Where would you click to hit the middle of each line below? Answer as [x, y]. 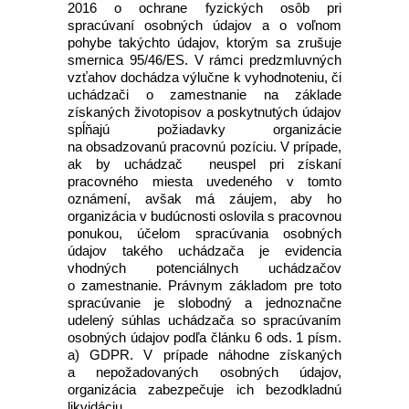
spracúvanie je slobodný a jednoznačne [204, 303]
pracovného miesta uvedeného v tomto [204, 181]
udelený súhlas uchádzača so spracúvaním [204, 320]
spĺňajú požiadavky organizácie [204, 129]
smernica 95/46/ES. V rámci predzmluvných [204, 60]
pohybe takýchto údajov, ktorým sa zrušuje [204, 42]
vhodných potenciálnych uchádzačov [204, 268]
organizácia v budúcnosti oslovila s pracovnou [204, 216]
